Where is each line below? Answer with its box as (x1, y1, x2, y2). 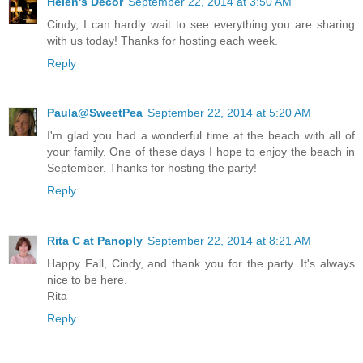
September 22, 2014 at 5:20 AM (147, 106, 311, 120)
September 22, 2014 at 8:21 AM (147, 234, 311, 248)
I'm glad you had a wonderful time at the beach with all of (47, 129, 355, 143)
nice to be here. (47, 273, 127, 287)
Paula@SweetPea (47, 106, 143, 120)
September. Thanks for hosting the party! (47, 161, 257, 175)
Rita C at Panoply (47, 234, 143, 248)
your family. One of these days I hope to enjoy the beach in (47, 145, 355, 159)
